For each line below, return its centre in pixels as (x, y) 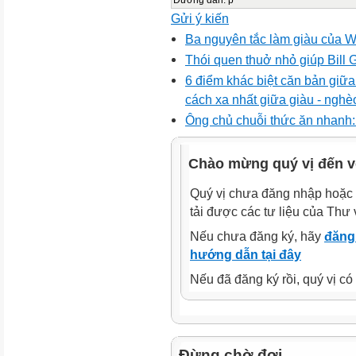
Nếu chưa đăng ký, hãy (257, 236)
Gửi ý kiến (200, 18)
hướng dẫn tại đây (246, 254)
